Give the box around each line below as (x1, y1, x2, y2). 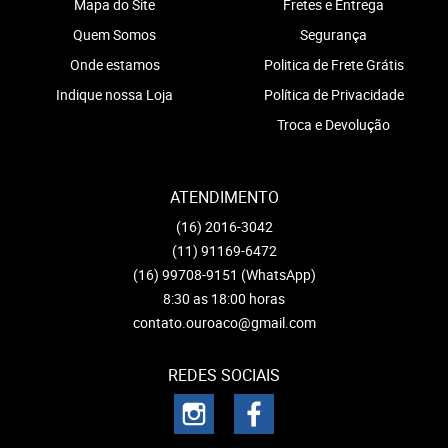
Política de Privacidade (263, 84, 404, 104)
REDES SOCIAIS (168, 364, 280, 387)
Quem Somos (73, 24, 156, 44)
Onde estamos (69, 54, 160, 74)
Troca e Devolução (277, 114, 390, 134)
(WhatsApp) (240, 265, 316, 285)
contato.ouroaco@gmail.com (132, 313, 316, 333)
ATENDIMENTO (169, 185, 279, 208)
